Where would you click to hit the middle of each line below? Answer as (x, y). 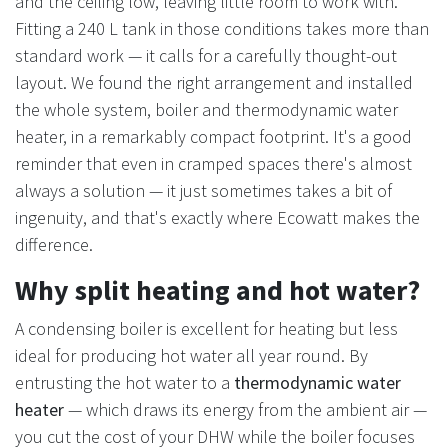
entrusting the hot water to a (124, 382)
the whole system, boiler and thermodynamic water (206, 109)
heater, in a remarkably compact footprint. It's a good (213, 136)
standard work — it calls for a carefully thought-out (206, 55)
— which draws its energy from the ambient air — (245, 409)
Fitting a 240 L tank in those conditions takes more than (222, 28)
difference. (54, 244)
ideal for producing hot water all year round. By (191, 355)
